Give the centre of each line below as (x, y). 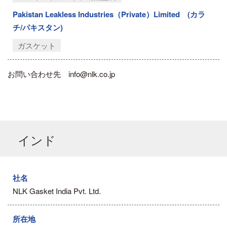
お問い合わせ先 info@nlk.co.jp (61, 73)
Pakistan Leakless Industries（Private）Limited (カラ (109, 14)
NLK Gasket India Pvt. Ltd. (57, 191)
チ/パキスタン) (38, 27)
